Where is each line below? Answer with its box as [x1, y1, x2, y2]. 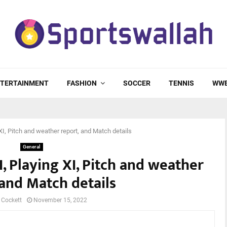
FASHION [67, 79, 97, 87]
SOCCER [123, 79, 150, 87]
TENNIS [169, 79, 194, 87]
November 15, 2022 [33, 197, 87, 204]
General [23, 144, 41, 149]
